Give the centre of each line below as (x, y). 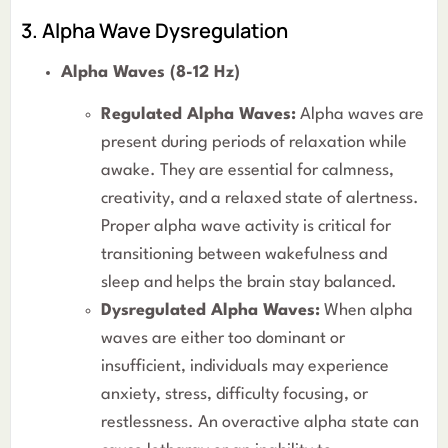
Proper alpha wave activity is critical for (246, 227)
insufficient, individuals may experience (245, 367)
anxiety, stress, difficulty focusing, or (234, 395)
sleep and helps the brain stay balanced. (249, 283)
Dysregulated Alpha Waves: (210, 311)
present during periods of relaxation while (254, 143)
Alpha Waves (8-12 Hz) (150, 72)
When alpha (366, 311)
